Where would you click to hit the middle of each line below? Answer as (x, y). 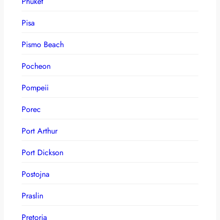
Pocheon (36, 66)
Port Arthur (40, 131)
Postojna (36, 174)
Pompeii (35, 87)
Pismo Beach (43, 44)
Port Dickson (42, 152)
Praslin (32, 195)
